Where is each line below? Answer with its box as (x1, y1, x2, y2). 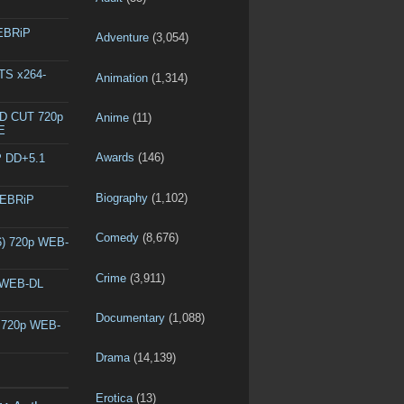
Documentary (96, 311, 165, 326)
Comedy (96, 231, 139, 245)
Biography (96, 190, 148, 205)
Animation (96, 70, 148, 85)
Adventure (96, 31, 149, 45)
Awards (96, 151, 134, 165)
